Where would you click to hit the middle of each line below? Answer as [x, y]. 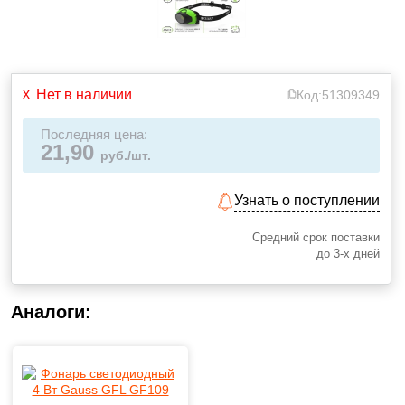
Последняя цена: [94, 135]
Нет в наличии [84, 94]
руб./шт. [126, 155]
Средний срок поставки [316, 237]
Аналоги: [51, 312]
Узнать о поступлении [307, 200]
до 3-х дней [348, 254]
